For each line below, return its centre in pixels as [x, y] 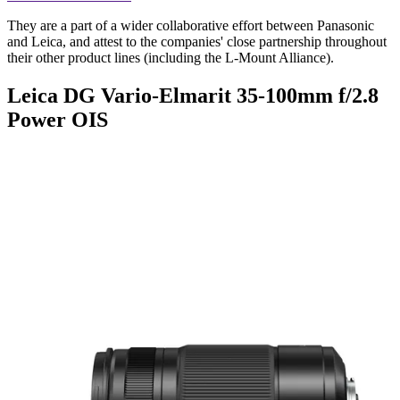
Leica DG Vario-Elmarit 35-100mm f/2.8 [193, 96]
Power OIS [58, 120]
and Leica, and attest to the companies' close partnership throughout [197, 42]
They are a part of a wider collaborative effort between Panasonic [191, 26]
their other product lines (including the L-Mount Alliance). [172, 58]
